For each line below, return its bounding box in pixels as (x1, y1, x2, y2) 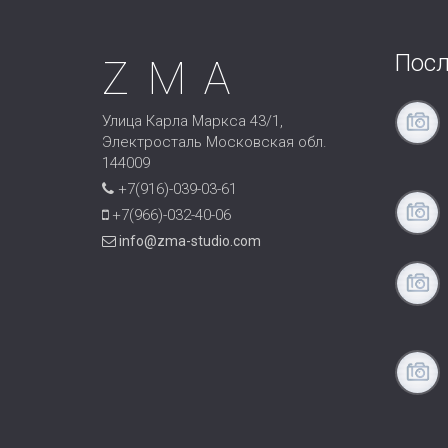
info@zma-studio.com (116, 233, 261, 250)
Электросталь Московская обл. (102, 133, 327, 152)
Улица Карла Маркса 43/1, (102, 112, 283, 131)
